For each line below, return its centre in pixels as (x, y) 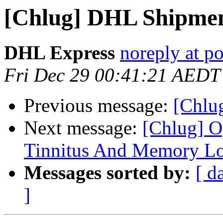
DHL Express (59, 53)
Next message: (83, 128)
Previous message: (99, 106)
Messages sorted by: (107, 173)
